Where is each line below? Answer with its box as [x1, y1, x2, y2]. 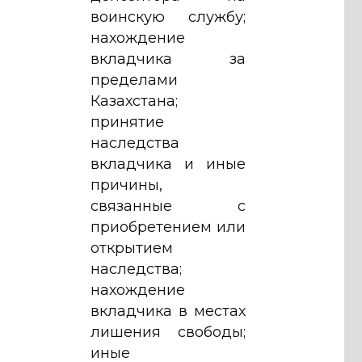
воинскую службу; [90, 7, 246, 26]
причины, [90, 175, 162, 194]
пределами [90, 70, 178, 89]
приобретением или [90, 217, 246, 236]
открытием [90, 238, 173, 257]
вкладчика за [90, 49, 246, 68]
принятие [90, 112, 164, 131]
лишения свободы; [90, 322, 246, 341]
